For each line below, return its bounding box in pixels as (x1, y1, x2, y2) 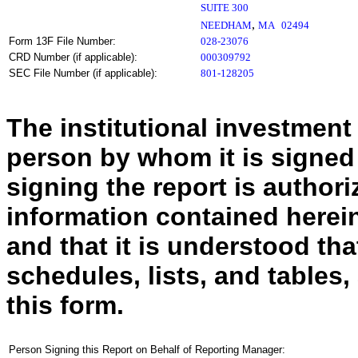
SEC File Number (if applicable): (9, 67, 157, 79)
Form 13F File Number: (9, 35, 116, 47)
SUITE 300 (201, 2, 249, 14)
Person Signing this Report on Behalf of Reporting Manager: (9, 344, 285, 356)
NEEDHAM (201, 19, 252, 31)
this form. (6, 291, 124, 320)
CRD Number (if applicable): (9, 51, 137, 63)
